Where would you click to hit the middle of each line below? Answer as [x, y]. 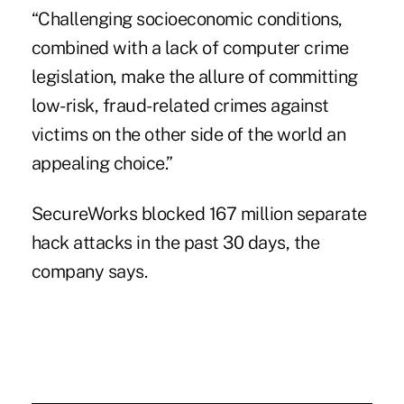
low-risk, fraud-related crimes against [180, 105]
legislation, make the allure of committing [194, 76]
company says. [89, 271]
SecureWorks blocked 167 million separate [199, 213]
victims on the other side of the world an [188, 134]
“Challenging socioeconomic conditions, [187, 18]
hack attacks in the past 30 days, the [175, 242]
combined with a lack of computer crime [190, 47]
